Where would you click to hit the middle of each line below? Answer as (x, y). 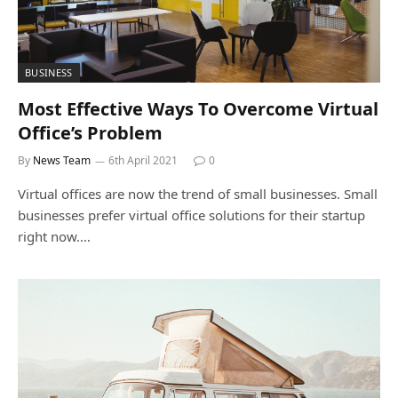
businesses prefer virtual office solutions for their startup (191, 215)
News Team (62, 160)
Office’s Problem (90, 132)
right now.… (54, 236)
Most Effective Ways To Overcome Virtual (198, 108)
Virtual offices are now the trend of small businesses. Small (198, 193)
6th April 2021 (143, 160)
